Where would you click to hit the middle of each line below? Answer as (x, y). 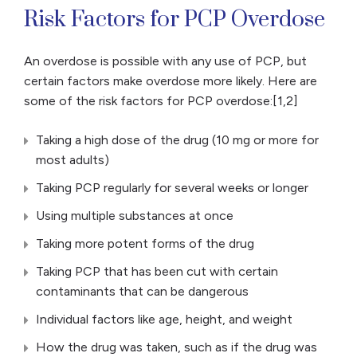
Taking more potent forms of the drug (147, 244)
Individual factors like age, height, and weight (166, 320)
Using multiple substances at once (135, 216)
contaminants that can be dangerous (142, 292)
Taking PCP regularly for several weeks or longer (172, 188)
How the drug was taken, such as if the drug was (177, 347)
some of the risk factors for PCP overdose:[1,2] (161, 101)
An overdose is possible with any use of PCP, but (165, 61)
